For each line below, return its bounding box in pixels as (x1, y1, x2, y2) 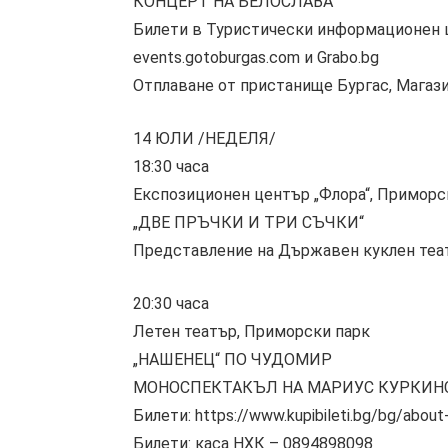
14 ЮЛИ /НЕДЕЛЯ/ (133, 129, 276, 148)
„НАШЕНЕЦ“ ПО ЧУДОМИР (133, 349, 332, 369)
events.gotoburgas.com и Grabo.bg (133, 48, 379, 68)
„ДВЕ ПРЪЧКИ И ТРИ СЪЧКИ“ (133, 213, 364, 232)
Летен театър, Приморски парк (133, 321, 370, 341)
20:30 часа (133, 293, 209, 313)
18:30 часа (133, 157, 209, 176)
